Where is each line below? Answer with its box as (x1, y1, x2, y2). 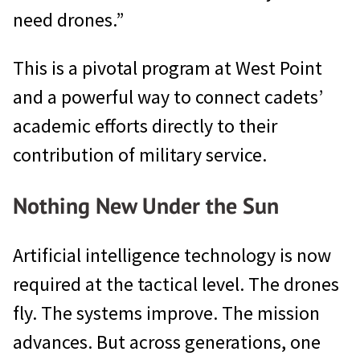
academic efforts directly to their (13, 112, 277, 138)
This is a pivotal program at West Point (13, 55, 322, 80)
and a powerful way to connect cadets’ (13, 84, 323, 109)
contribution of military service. (13, 141, 267, 167)
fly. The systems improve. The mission (13, 300, 320, 325)
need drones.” (13, 6, 124, 32)
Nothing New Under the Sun (13, 190, 279, 220)
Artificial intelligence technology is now (13, 242, 331, 268)
